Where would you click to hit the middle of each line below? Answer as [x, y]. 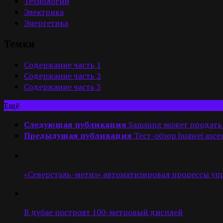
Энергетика [46, 23]
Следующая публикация [75, 124]
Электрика [44, 12]
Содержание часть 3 [62, 86]
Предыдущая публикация [78, 135]
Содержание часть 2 [62, 75]
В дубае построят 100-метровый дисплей [103, 212]
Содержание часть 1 [62, 64]
